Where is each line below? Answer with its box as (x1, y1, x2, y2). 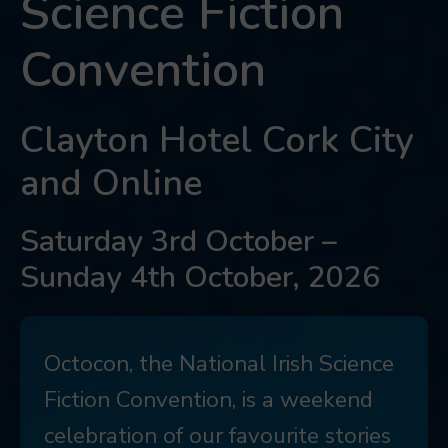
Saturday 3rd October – (20, 221, 337, 263)
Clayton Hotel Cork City (20, 115, 414, 165)
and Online (20, 158, 202, 208)
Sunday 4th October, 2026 (20, 257, 380, 299)
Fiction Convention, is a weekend (44, 384, 373, 416)
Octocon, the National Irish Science (44, 348, 394, 380)
